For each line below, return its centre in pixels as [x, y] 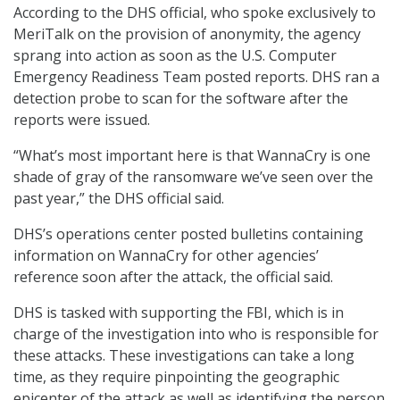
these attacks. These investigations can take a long [184, 355]
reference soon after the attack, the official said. [173, 276]
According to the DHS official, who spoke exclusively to [195, 12]
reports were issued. [82, 119]
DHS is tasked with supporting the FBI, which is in [179, 312]
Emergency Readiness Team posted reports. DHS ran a [196, 76]
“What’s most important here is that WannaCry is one [192, 155]
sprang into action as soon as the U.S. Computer [175, 55]
